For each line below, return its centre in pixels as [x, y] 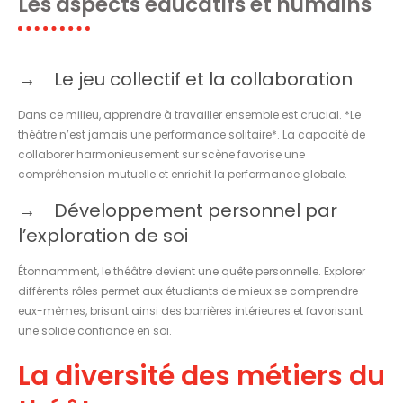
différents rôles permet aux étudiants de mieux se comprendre [188, 291]
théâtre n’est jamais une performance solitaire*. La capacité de [192, 134]
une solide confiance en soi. [95, 330]
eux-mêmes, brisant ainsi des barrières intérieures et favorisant [190, 310]
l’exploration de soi [103, 235]
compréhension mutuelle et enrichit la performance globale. [183, 174]
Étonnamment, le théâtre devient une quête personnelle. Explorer [192, 271]
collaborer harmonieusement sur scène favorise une [161, 154]
